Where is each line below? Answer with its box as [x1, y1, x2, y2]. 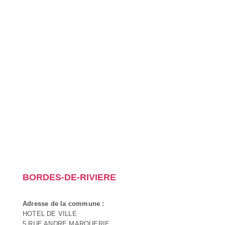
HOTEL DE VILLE [23, 209, 77, 217]
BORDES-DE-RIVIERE [23, 172, 116, 182]
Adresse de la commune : [23, 199, 104, 207]
